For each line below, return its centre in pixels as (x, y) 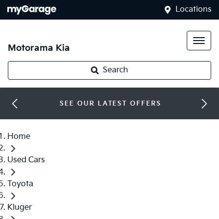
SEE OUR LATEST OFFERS (110, 104)
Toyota (20, 184)
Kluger (20, 208)
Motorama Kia (39, 48)
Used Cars (26, 160)
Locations (194, 10)
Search (115, 70)
